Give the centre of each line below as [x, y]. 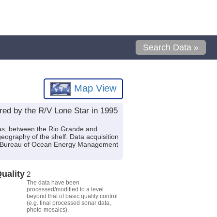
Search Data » [171, 47]
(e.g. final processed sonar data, [69, 203]
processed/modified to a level [65, 189]
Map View [94, 88]
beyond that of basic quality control [72, 196]
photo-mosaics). [47, 209]
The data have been [53, 182]
